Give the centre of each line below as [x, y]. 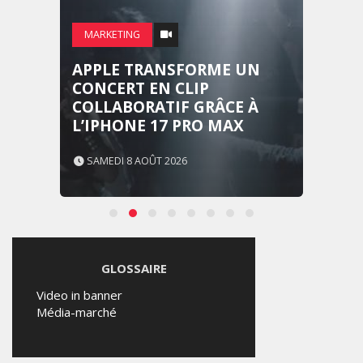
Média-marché [77, 312]
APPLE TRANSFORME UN [166, 70]
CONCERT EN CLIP [141, 88]
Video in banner [79, 295]
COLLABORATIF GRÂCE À [165, 107]
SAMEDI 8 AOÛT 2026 [136, 161]
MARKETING [112, 34]
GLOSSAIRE [134, 268]
